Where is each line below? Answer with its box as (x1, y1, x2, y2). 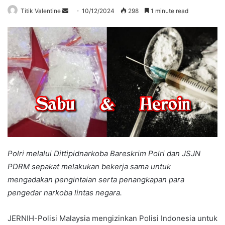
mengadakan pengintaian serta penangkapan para (8, 175, 184, 185)
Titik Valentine (21, 7, 61, 15)
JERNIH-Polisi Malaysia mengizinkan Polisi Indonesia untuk (8, 213, 217, 223)
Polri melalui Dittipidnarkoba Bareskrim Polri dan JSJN (8, 149, 200, 159)
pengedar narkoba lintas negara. (8, 188, 122, 198)
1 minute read (149, 7, 188, 15)
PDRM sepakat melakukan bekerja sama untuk (8, 162, 171, 172)
